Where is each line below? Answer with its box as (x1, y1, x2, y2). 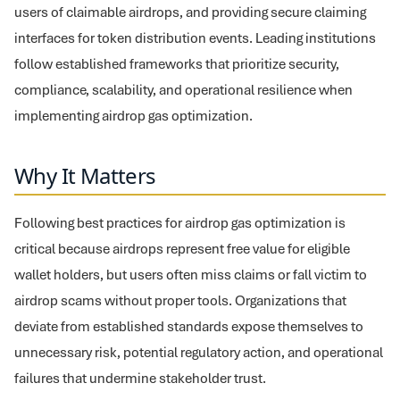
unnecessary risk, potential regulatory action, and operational (14, 343, 383, 362)
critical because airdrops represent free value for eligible (14, 239, 350, 258)
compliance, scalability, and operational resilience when (14, 80, 353, 99)
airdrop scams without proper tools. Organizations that (14, 291, 346, 310)
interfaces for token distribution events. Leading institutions (14, 29, 376, 47)
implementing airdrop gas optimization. (14, 106, 253, 125)
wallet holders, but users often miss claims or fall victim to (14, 265, 367, 284)
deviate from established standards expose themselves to (14, 317, 363, 336)
